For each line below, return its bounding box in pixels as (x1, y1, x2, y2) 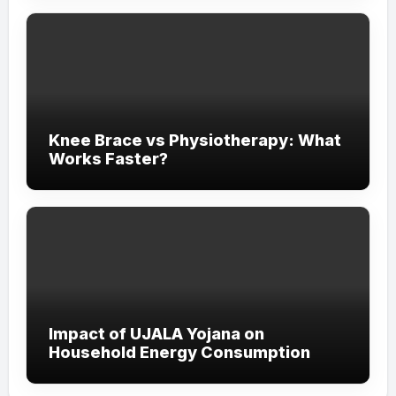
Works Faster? (48, 148, 171, 168)
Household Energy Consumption (48, 342, 310, 362)
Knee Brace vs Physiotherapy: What (48, 130, 341, 149)
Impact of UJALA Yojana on (48, 324, 264, 343)
